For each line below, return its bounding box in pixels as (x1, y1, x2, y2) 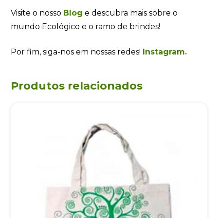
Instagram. (143, 47, 187, 57)
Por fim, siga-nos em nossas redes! (11, 47, 143, 57)
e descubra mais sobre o (83, 8, 178, 18)
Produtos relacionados (11, 79, 143, 93)
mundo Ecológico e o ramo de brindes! (11, 22, 161, 32)
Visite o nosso (11, 8, 64, 18)
